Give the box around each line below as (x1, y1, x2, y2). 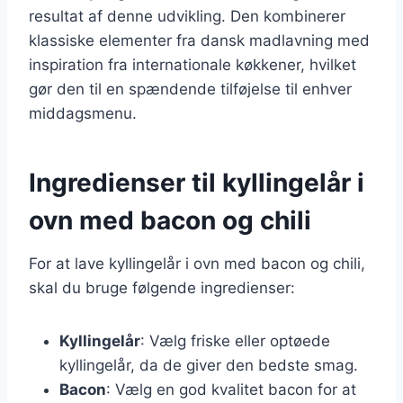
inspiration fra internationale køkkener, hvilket (29, 55, 356, 74)
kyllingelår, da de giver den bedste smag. (59, 355, 358, 374)
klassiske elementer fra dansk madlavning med (29, 31, 370, 49)
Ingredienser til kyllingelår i (29, 166, 364, 198)
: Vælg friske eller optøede (140, 331, 330, 350)
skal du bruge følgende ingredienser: (29, 278, 295, 297)
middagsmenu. (29, 103, 137, 122)
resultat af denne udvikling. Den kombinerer (29, 6, 345, 25)
